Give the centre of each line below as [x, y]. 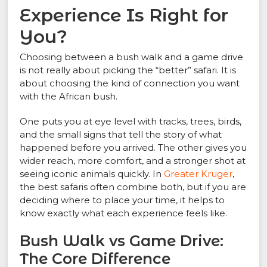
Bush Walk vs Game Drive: [122, 241]
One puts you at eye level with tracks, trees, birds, [131, 122]
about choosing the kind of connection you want [130, 83]
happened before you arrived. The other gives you [133, 148]
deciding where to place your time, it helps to [122, 200]
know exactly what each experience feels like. [124, 213]
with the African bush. [69, 97]
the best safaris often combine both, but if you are [133, 187]
